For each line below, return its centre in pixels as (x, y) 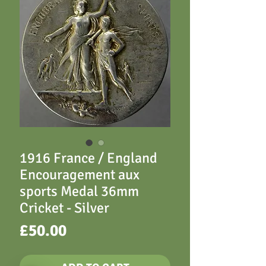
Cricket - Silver (64, 208)
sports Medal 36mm (79, 191)
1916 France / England (88, 158)
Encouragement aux (80, 175)
